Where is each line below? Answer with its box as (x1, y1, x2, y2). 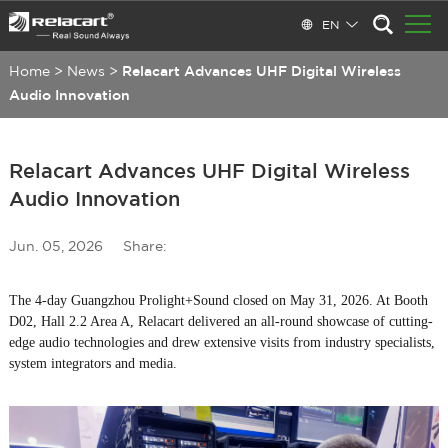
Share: (122, 241, 167, 253)
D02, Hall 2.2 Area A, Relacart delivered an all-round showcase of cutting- (8, 314, 433, 329)
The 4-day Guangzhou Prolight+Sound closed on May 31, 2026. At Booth (8, 293, 428, 308)
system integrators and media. (8, 356, 177, 371)
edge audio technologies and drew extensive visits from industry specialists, (8, 335, 435, 350)
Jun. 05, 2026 (8, 241, 103, 253)
